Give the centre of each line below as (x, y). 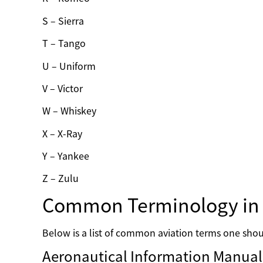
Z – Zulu (62, 179)
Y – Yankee (67, 156)
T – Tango (65, 44)
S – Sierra (64, 21)
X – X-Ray (63, 134)
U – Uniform (70, 66)
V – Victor (64, 88)
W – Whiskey (70, 111)
